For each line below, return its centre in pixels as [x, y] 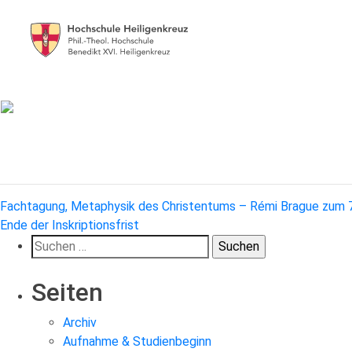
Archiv [80, 323]
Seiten [67, 293]
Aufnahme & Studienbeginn [137, 342]
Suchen [51, 244]
